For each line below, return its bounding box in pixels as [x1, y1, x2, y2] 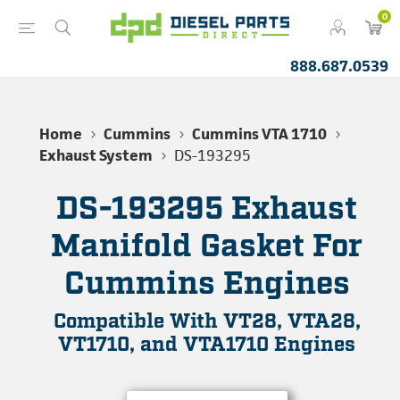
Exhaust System [39, 146, 153, 165]
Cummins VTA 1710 [192, 124, 327, 144]
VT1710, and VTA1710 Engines [58, 332, 355, 358]
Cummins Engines [63, 264, 350, 305]
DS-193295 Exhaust [56, 189, 357, 230]
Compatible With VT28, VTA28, [53, 309, 361, 335]
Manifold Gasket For [51, 227, 362, 268]
